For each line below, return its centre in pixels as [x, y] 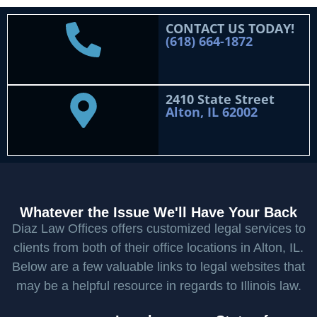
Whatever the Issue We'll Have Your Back [158, 213]
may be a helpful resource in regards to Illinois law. [158, 286]
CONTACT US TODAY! [230, 29]
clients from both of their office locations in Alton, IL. [158, 248]
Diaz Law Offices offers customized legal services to [158, 229]
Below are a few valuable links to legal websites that [158, 267]
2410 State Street [220, 99]
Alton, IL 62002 [212, 112]
